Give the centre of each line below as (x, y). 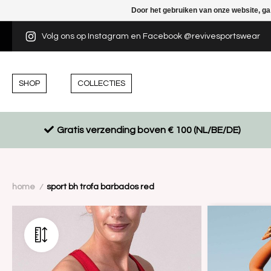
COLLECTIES (101, 83)
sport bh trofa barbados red (100, 187)
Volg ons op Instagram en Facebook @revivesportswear (151, 36)
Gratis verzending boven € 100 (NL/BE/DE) (149, 130)
